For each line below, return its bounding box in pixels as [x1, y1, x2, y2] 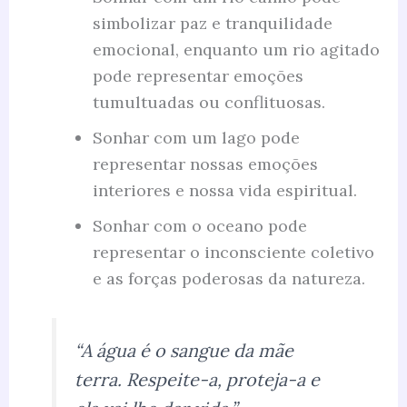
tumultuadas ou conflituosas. [92, 91, 325, 113]
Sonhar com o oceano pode [92, 214, 307, 236]
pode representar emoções [92, 65, 303, 86]
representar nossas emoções [92, 153, 318, 174]
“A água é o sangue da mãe [74, 339, 294, 362]
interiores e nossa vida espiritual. [92, 179, 357, 201]
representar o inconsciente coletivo [92, 241, 374, 263]
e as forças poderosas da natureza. [92, 267, 365, 289]
